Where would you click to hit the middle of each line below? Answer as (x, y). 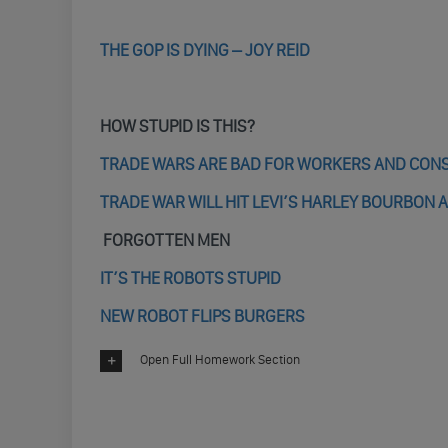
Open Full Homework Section (220, 360)
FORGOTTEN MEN (165, 240)
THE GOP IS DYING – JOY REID (205, 50)
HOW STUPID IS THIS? (177, 126)
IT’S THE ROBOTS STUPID (190, 278)
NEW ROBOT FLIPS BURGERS (202, 316)
